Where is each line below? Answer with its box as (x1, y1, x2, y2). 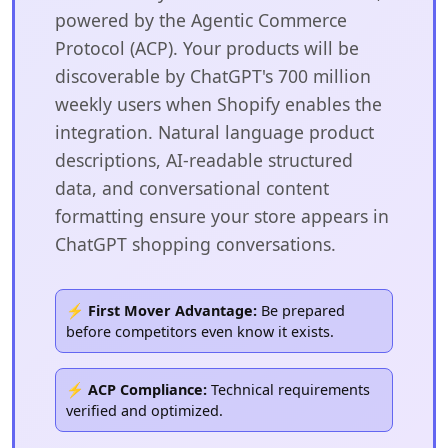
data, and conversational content (55, 175, 329, 200)
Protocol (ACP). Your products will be (55, 35, 359, 60)
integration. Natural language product (55, 119, 374, 144)
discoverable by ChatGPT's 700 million (55, 63, 371, 88)
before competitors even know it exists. (66, 321, 334, 341)
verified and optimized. (66, 400, 223, 420)
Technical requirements (207, 379, 370, 399)
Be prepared (257, 300, 345, 320)
